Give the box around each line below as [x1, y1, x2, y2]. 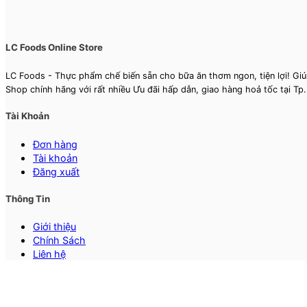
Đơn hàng [33, 138, 77, 150]
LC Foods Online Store [5, 42, 103, 53]
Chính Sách [33, 234, 86, 246]
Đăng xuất [33, 165, 79, 177]
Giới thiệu [33, 220, 76, 232]
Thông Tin [5, 193, 50, 204]
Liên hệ [33, 247, 66, 260]
